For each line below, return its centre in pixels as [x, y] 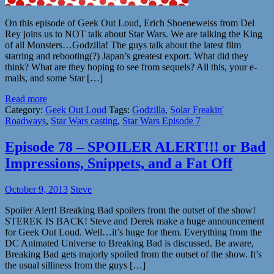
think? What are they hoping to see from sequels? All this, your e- [131, 67]
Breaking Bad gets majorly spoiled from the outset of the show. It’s [133, 254]
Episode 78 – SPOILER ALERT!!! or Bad [135, 146]
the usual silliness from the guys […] [75, 265]
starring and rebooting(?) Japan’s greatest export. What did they [127, 56]
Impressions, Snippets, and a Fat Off [119, 163]
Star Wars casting [84, 120]
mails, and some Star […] [54, 78]
